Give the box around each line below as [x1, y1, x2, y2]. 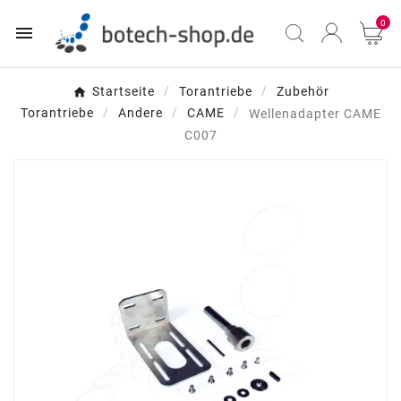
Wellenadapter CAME [248, 106, 381, 121]
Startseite [91, 84, 155, 99]
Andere [117, 106, 163, 121]
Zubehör [276, 84, 329, 99]
